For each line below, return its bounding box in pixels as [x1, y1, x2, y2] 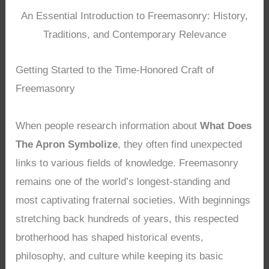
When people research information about [16, 119, 201, 131]
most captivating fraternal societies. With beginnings [16, 194, 251, 206]
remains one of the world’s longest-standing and [16, 175, 231, 187]
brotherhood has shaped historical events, [16, 231, 204, 243]
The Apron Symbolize [16, 138, 118, 150]
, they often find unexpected [118, 138, 243, 150]
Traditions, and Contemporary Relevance [43, 29, 226, 41]
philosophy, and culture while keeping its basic [16, 250, 224, 262]
